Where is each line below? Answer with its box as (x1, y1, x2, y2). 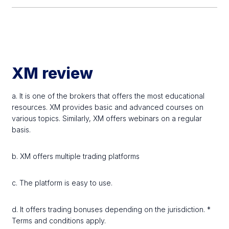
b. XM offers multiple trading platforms (12, 152, 140, 161)
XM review (12, 64, 94, 82)
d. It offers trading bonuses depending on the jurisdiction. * (12, 205, 211, 214)
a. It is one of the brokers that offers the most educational (12, 91, 205, 100)
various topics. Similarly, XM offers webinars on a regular (12, 114, 202, 123)
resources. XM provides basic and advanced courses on (12, 103, 204, 111)
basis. (12, 125, 31, 134)
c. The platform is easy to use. (12, 178, 113, 187)
